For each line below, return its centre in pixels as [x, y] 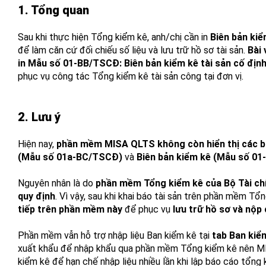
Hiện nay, [37, 144]
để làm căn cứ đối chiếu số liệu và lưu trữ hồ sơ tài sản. [133, 50]
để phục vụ [148, 209]
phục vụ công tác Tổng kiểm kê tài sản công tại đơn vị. [131, 76]
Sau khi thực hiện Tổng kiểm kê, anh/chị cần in [114, 37]
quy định [37, 196]
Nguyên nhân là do [57, 183]
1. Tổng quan [53, 10]
